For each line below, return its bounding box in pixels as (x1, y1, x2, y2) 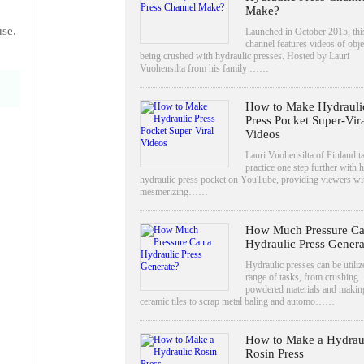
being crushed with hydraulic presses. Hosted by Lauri (139, 50, 349, 62)
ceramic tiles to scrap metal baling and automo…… (139, 295, 335, 307)
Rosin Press (245, 346, 304, 360)
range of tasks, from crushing (245, 271, 358, 283)
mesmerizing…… (139, 185, 208, 197)
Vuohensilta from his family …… (139, 62, 269, 74)
